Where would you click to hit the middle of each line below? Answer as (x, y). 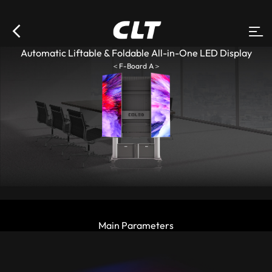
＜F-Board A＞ (136, 66)
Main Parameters (136, 225)
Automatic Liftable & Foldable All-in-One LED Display (136, 53)
